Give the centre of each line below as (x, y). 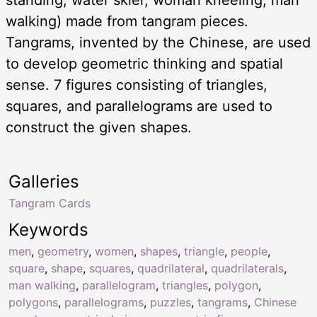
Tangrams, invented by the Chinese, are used (158, 42)
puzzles (171, 302)
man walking (42, 285)
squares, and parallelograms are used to (139, 106)
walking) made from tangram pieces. (127, 21)
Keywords (48, 229)
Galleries (44, 181)
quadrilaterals (247, 268)
